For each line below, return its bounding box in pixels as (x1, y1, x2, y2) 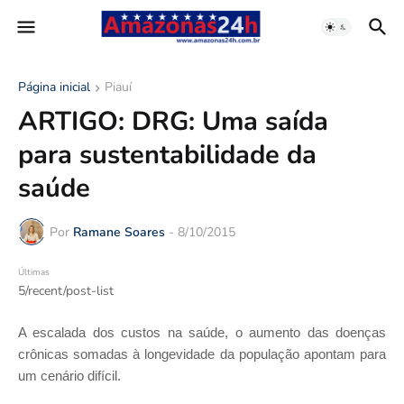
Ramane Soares (73, 223, 165, 241)
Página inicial (18, 78, 90, 96)
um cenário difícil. (18, 368, 124, 383)
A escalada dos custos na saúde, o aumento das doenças (18, 325, 386, 340)
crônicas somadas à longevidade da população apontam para (18, 346, 386, 362)
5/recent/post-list (18, 282, 114, 299)
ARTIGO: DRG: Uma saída (18, 104, 328, 139)
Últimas (18, 266, 50, 279)
